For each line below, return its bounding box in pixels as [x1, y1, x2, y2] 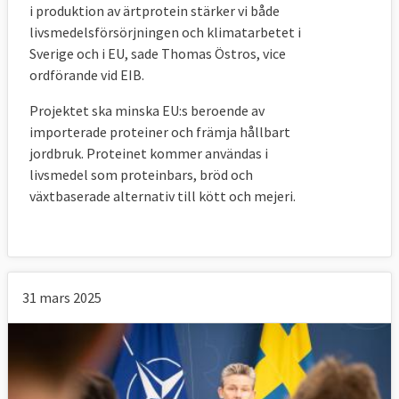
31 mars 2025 [22, 289, 102, 307]
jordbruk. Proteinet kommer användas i [29, 144, 268, 163]
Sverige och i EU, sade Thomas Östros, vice [29, 45, 286, 63]
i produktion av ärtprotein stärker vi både [29, 2, 280, 20]
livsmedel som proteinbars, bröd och [29, 166, 253, 184]
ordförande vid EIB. [29, 66, 144, 85]
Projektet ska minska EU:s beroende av [29, 102, 265, 120]
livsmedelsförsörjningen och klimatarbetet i [29, 23, 301, 42]
